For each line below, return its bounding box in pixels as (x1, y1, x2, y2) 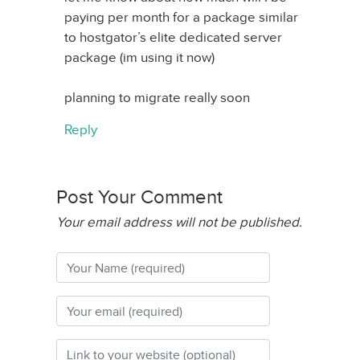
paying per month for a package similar (64, 10, 298, 25)
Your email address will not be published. (56, 215, 302, 230)
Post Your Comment (56, 186, 223, 207)
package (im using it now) (64, 50, 215, 65)
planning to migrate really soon (64, 90, 250, 105)
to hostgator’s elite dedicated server (64, 30, 282, 45)
